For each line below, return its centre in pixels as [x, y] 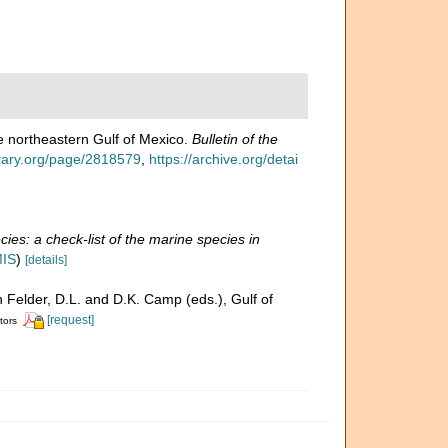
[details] [46, 260]
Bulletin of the [235, 139]
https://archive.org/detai [223, 159]
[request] [70, 320]
